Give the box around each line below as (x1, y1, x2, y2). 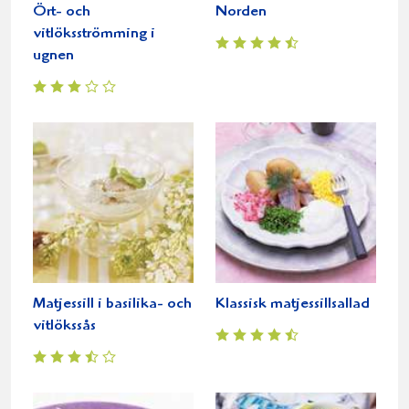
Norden (215, 4, 267, 20)
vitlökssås (33, 318, 96, 334)
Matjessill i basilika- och (33, 296, 192, 312)
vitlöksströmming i (33, 26, 155, 42)
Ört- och (33, 4, 90, 20)
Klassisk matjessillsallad (215, 296, 370, 312)
